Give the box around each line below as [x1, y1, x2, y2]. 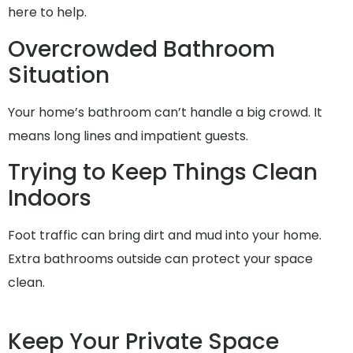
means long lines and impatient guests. [8, 126, 248, 145]
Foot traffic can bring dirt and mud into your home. [8, 226, 321, 245]
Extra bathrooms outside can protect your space [8, 250, 313, 269]
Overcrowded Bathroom [8, 33, 275, 65]
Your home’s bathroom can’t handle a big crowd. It [8, 102, 322, 121]
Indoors [8, 183, 91, 214]
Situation [8, 59, 110, 91]
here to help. [8, 3, 87, 22]
